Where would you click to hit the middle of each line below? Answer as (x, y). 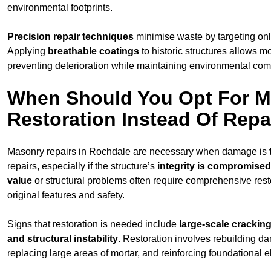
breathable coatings (93, 51)
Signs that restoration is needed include (93, 224)
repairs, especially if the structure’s (82, 166)
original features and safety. (66, 195)
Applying (28, 51)
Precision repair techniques (70, 36)
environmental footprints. (60, 7)
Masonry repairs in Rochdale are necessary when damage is (138, 151)
